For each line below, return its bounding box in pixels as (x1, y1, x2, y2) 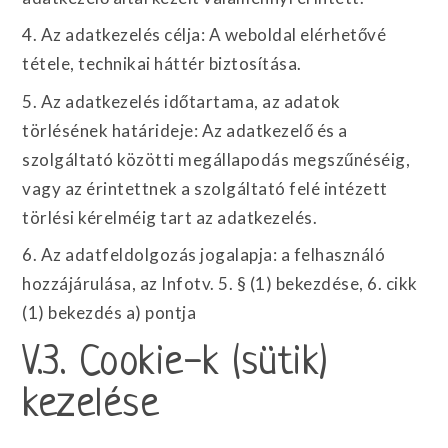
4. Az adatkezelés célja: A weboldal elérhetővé (22, 24, 387, 45)
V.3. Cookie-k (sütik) (22, 342, 329, 386)
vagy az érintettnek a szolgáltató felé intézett (22, 177, 388, 199)
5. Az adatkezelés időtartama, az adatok (22, 90, 341, 112)
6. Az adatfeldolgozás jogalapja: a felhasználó (22, 244, 386, 265)
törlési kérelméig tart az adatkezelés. (22, 206, 318, 228)
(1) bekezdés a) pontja (22, 302, 197, 323)
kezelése (22, 384, 160, 428)
